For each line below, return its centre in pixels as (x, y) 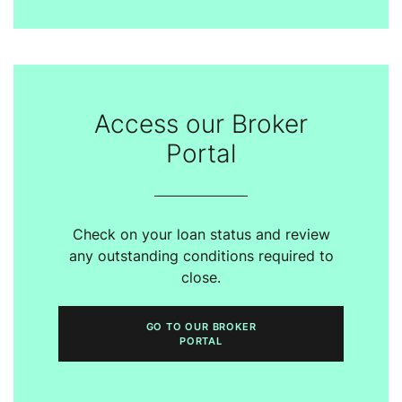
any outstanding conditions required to (201, 255)
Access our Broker (201, 123)
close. (201, 277)
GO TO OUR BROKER (201, 326)
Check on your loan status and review (201, 234)
